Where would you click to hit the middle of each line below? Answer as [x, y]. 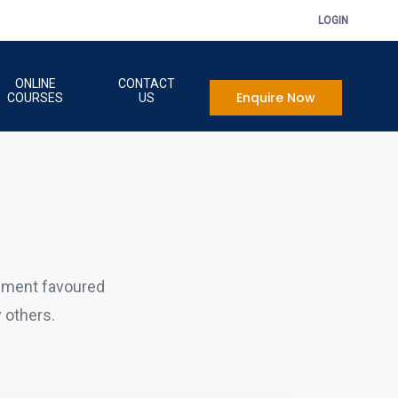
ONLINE [35, 84]
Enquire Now [276, 97]
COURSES [36, 98]
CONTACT [146, 84]
